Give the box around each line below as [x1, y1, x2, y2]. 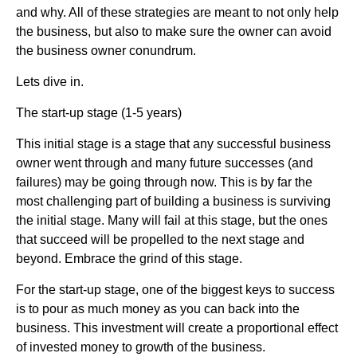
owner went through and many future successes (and [16, 155, 313, 170]
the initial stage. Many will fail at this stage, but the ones [16, 213, 328, 227]
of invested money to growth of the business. [16, 339, 265, 354]
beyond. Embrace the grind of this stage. [16, 251, 242, 265]
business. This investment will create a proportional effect [16, 320, 338, 335]
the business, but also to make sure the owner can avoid [16, 24, 331, 38]
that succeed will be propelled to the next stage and [16, 232, 304, 246]
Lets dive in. [16, 74, 84, 88]
